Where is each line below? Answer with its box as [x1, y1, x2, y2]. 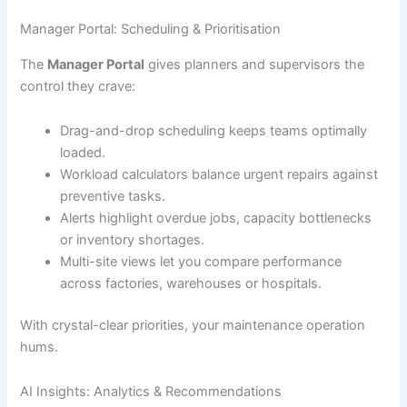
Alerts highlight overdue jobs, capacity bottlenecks [60, 210, 372, 227]
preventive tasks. [60, 188, 166, 205]
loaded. [60, 144, 106, 162]
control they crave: [20, 77, 136, 94]
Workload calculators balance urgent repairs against [60, 166, 379, 184]
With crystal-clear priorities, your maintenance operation [20, 316, 366, 333]
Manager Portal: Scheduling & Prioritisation [20, 21, 282, 38]
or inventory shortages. [60, 232, 205, 249]
